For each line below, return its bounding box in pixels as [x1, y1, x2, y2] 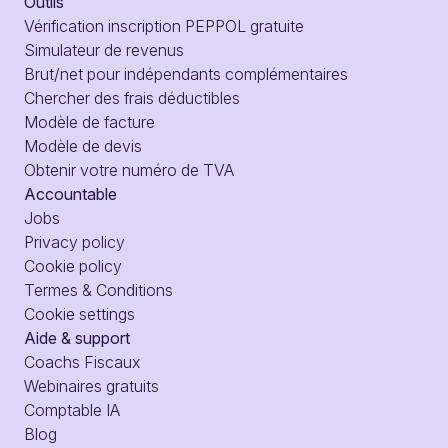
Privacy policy [24, 231, 125, 252]
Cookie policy [24, 255, 122, 276]
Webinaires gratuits [24, 375, 159, 396]
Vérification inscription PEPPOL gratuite [24, 15, 304, 36]
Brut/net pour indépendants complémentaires [24, 63, 348, 84]
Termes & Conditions [24, 279, 173, 300]
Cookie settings [24, 303, 135, 324]
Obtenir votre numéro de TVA [24, 159, 234, 180]
